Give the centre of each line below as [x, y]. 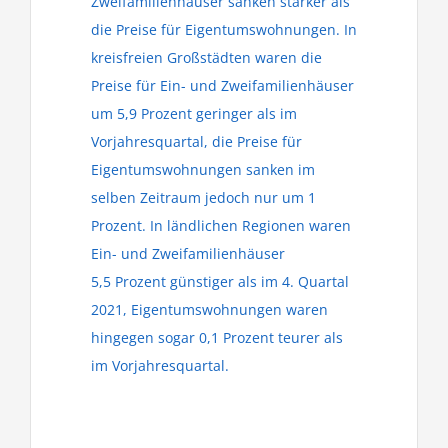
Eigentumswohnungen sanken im [203, 169]
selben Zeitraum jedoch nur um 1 [203, 197]
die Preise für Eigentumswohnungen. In [224, 29]
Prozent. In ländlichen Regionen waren [221, 225]
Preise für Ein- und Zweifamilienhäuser [222, 85]
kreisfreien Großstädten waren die [206, 57]
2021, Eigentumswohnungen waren [209, 309]
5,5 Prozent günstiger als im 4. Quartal [220, 281]
